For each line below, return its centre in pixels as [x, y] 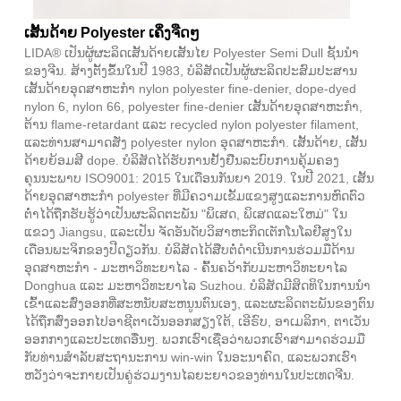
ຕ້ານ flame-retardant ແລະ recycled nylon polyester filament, [192, 125]
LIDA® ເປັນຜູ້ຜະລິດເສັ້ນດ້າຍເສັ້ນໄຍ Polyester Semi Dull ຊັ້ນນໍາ [192, 53]
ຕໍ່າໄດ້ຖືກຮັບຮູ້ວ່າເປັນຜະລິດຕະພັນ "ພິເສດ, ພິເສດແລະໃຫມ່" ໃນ [186, 214]
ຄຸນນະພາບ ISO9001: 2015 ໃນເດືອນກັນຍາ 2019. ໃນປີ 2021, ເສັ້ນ [199, 179]
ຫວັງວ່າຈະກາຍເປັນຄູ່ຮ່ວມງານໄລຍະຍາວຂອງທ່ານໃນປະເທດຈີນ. [189, 375]
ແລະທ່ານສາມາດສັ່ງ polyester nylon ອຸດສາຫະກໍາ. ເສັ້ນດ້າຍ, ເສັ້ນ [196, 143]
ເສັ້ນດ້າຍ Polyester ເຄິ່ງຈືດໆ [112, 33]
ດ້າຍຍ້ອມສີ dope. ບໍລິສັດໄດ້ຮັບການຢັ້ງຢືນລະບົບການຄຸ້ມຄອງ [182, 161]
